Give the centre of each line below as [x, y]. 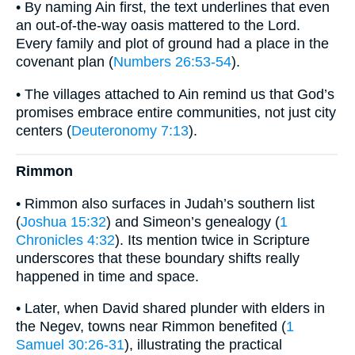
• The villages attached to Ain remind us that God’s [175, 94]
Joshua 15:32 [63, 221]
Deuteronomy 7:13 [130, 130]
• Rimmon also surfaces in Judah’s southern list [165, 203]
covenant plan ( [65, 62]
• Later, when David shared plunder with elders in [170, 309]
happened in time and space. [107, 276]
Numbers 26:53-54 [172, 62]
